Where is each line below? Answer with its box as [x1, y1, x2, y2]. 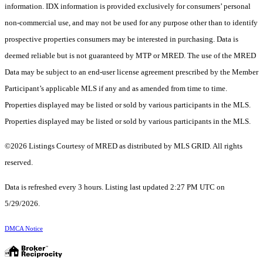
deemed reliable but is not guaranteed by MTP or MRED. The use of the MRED [5, 51, 256, 60]
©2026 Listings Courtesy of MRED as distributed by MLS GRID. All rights [5, 141, 242, 151]
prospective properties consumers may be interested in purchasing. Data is [5, 35, 238, 44]
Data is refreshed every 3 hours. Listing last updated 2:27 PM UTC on [5, 183, 225, 192]
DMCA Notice [5, 225, 43, 232]
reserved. [5, 158, 33, 167]
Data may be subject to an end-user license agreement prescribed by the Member [5, 68, 258, 77]
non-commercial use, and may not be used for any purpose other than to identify [5, 18, 258, 28]
